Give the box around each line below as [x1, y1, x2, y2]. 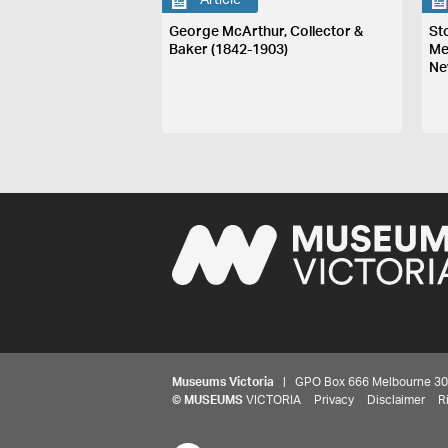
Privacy [314, 393, 354, 406]
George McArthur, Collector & [169, 24, 364, 39]
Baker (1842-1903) [169, 42, 289, 57]
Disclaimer [367, 393, 425, 406]
